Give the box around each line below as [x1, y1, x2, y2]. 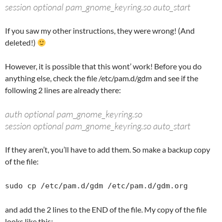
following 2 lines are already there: [5, 85, 121, 95]
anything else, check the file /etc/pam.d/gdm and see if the [5, 73, 198, 83]
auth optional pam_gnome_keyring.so [5, 108, 142, 120]
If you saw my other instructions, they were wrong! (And [5, 26, 195, 35]
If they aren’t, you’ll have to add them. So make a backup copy [5, 145, 210, 154]
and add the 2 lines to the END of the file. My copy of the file [5, 205, 207, 214]
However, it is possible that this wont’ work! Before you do [5, 61, 202, 71]
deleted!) [5, 38, 37, 47]
